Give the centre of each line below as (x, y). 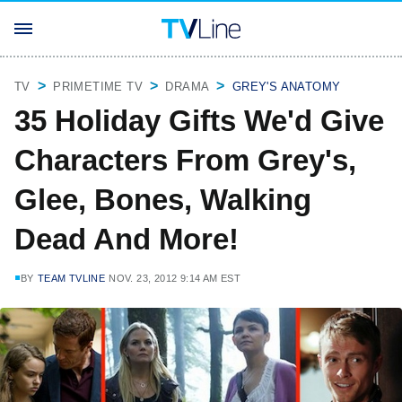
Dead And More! (127, 239)
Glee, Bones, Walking (163, 200)
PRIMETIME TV (98, 87)
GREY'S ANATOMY (286, 87)
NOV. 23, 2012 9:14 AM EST (175, 278)
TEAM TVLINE (71, 278)
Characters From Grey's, (185, 160)
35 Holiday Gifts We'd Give (199, 121)
